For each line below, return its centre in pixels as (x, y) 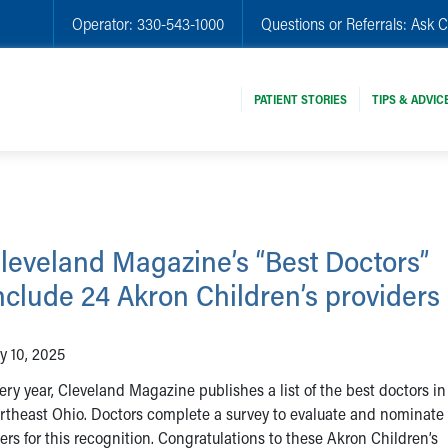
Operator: (104, 23)
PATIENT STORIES (300, 98)
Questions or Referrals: (336, 23)
